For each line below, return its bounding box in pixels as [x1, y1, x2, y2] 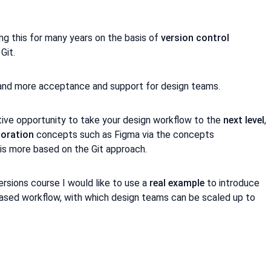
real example [149, 177, 204, 189]
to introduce [204, 177, 260, 189]
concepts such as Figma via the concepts [34, 128, 214, 140]
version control [161, 31, 229, 44]
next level [223, 114, 264, 126]
